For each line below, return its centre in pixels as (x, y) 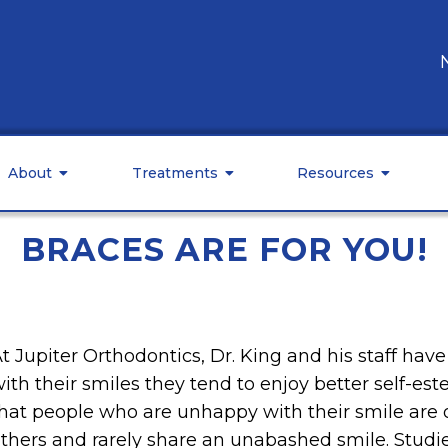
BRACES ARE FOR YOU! (224, 249)
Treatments (174, 173)
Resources (336, 173)
